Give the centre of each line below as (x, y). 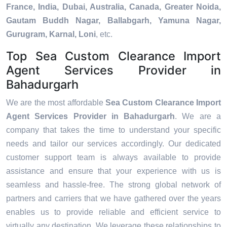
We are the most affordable (56, 103)
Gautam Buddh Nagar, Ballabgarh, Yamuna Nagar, (113, 21)
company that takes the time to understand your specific (113, 130)
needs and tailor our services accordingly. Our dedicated (113, 144)
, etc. (104, 34)
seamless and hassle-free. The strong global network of (113, 185)
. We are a (198, 117)
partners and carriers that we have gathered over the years (113, 199)
